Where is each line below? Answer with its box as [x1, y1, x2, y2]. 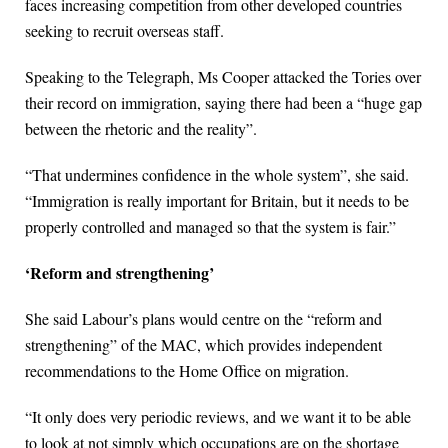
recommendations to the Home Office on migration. [25, 360, 349, 382]
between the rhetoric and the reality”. [25, 118, 257, 140]
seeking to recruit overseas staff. [25, 20, 224, 42]
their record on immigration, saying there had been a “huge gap [25, 92, 422, 114]
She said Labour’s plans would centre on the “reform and [25, 308, 382, 330]
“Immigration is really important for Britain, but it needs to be [25, 190, 409, 212]
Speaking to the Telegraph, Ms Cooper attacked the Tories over [25, 66, 421, 88]
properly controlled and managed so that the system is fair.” [25, 216, 396, 238]
